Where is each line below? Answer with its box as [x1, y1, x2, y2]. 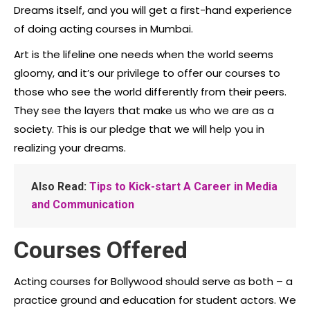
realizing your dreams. [14, 140, 126, 155]
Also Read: [31, 179, 86, 193]
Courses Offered [14, 235, 188, 264]
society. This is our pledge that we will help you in [14, 121, 264, 136]
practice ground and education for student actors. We [14, 292, 296, 307]
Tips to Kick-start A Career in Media [89, 179, 277, 193]
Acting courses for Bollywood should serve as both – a [14, 273, 293, 289]
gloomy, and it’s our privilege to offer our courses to [14, 65, 280, 80]
